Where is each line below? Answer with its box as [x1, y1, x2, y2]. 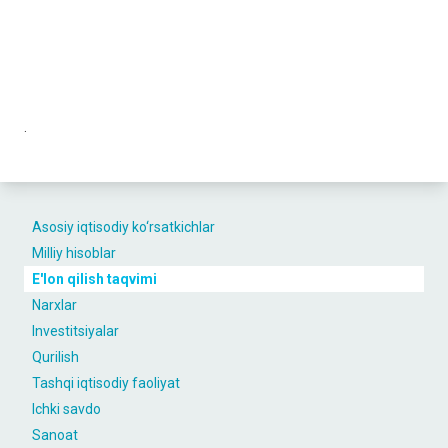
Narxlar [32, 297, 77, 313]
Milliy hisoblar [32, 245, 116, 261]
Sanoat [32, 427, 78, 443]
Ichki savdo [32, 401, 101, 417]
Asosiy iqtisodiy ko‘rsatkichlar [32, 219, 215, 235]
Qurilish [32, 349, 79, 365]
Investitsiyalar [32, 323, 119, 339]
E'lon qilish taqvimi [32, 271, 157, 287]
